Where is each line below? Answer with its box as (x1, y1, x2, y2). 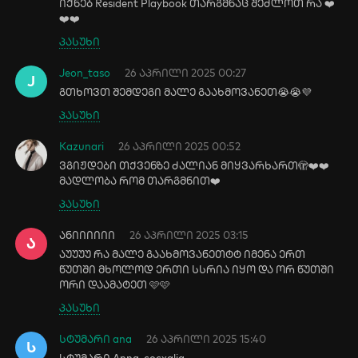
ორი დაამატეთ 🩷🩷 (59, 278, 171, 291)
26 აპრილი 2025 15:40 (146, 332, 267, 345)
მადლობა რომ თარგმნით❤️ (59, 174, 221, 187)
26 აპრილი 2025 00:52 (118, 140, 241, 153)
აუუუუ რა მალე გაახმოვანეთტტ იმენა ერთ (59, 248, 306, 261)
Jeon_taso (59, 66, 111, 79)
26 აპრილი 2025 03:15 (129, 229, 249, 241)
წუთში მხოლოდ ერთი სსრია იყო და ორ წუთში (59, 263, 335, 276)
